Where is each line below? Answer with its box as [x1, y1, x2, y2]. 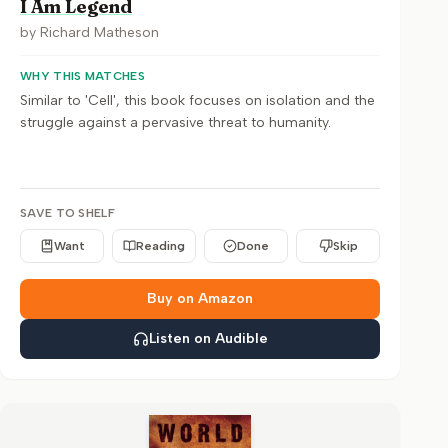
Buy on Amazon [147, 290, 253, 307]
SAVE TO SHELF [20, 206, 115, 220]
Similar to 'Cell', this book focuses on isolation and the [20, 92, 375, 109]
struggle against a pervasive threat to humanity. [20, 114, 331, 131]
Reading [136, 239, 185, 253]
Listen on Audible [148, 330, 268, 347]
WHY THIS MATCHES [20, 69, 145, 83]
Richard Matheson [40, 24, 159, 41]
